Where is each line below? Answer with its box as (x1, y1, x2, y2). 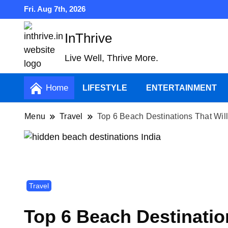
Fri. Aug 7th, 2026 (24, 5, 85, 13)
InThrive (65, 30, 112, 46)
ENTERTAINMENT (146, 83, 217, 93)
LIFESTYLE (82, 83, 127, 93)
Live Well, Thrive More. (65, 52, 158, 63)
